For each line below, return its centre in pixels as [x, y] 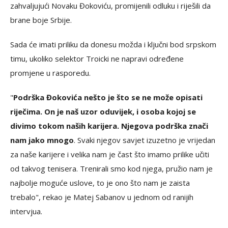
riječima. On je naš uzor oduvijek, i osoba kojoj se [103, 112]
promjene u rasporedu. [50, 73]
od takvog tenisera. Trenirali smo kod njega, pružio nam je [111, 169]
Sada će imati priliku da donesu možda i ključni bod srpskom [113, 45]
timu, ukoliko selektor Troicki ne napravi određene [97, 59]
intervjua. [26, 211]
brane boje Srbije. [41, 20]
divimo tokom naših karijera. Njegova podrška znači [109, 126]
